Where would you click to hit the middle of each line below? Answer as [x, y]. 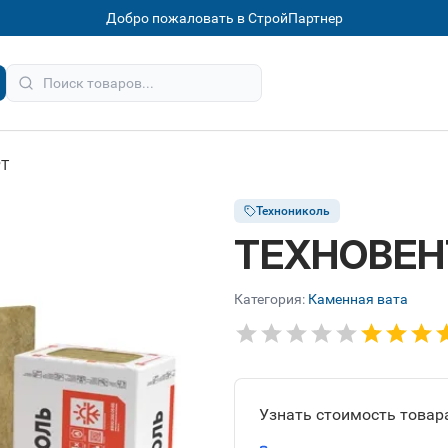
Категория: [269, 298]
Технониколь [293, 210]
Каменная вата [358, 298]
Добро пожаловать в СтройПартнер [224, 18]
